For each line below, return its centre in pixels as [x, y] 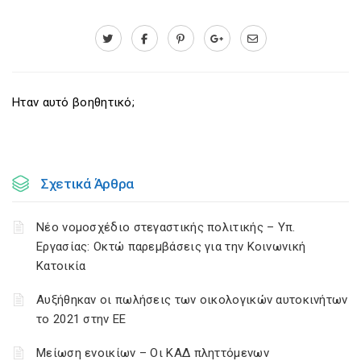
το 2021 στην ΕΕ [81, 319]
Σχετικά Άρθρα [88, 184]
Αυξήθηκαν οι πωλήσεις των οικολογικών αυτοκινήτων [192, 300]
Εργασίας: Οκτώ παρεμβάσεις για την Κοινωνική [171, 247]
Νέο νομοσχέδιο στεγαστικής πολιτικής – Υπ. [166, 227]
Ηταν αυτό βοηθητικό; [74, 102]
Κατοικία [61, 266]
